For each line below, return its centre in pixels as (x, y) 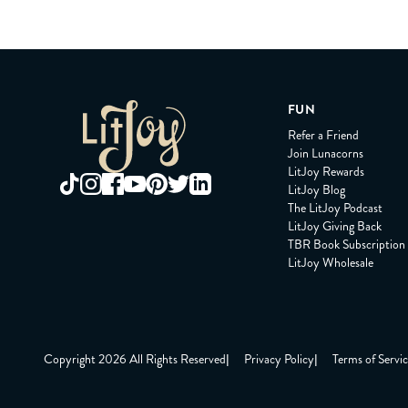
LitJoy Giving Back (335, 226)
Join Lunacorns (326, 153)
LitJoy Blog (316, 189)
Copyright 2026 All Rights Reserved (135, 359)
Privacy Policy (279, 359)
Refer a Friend (323, 135)
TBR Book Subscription (347, 244)
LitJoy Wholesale (331, 262)
